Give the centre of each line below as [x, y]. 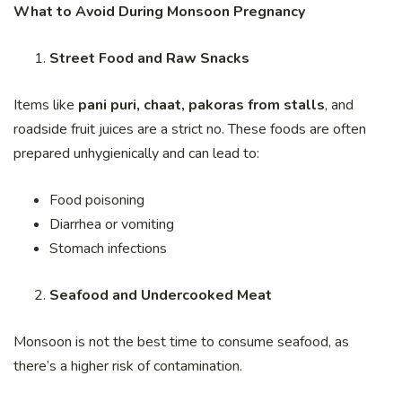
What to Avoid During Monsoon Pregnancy [159, 12]
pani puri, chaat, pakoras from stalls [201, 105]
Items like [46, 105]
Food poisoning [97, 201]
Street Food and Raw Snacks [149, 59]
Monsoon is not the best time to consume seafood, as [181, 342]
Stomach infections [108, 249]
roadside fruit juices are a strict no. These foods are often [190, 130]
